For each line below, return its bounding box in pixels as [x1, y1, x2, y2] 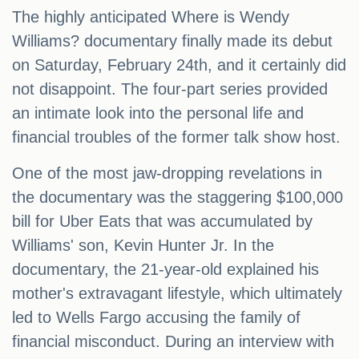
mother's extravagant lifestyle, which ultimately [12, 284, 342, 303]
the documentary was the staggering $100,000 [12, 188, 343, 207]
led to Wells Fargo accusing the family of [12, 309, 301, 327]
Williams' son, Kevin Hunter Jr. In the [12, 236, 274, 255]
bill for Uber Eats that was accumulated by [12, 212, 313, 231]
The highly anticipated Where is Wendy [12, 8, 289, 26]
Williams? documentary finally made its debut [12, 32, 333, 50]
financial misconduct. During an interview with [12, 333, 334, 351]
